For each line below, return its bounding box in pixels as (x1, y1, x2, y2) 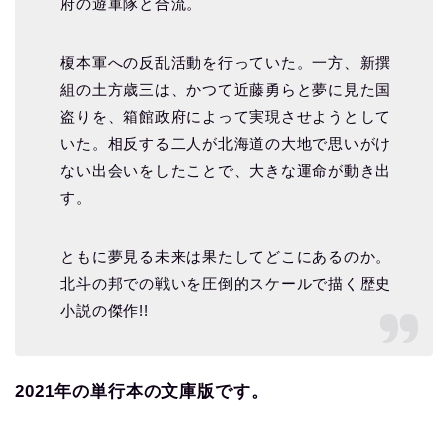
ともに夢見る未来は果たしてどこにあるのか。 (60, 248, 392, 266)
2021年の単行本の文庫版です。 (15, 382, 269, 402)
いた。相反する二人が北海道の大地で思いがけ (60, 135, 392, 153)
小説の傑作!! (60, 302, 149, 320)
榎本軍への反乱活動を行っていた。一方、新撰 (60, 54, 392, 72)
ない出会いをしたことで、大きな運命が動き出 (60, 162, 392, 180)
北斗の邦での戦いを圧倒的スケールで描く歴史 (60, 275, 392, 293)
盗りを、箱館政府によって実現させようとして (60, 108, 392, 126)
